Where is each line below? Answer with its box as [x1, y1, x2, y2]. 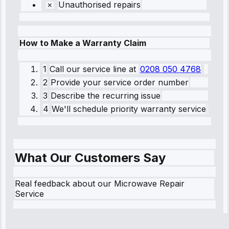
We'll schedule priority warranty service [52, 103, 206, 114]
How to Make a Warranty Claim [19, 38, 146, 49]
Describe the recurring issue [51, 90, 161, 101]
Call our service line [50, 63, 126, 74]
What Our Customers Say [15, 150, 166, 166]
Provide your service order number [51, 77, 189, 87]
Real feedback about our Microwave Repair [15, 178, 185, 189]
